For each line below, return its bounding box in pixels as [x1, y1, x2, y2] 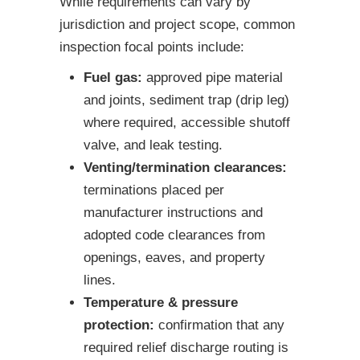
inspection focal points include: [59, 39, 244, 55]
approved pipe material [142, 70, 283, 86]
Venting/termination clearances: [84, 160, 287, 176]
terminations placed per [84, 182, 224, 198]
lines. [84, 272, 116, 288]
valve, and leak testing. [84, 137, 223, 153]
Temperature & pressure [84, 295, 238, 311]
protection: [84, 317, 154, 333]
